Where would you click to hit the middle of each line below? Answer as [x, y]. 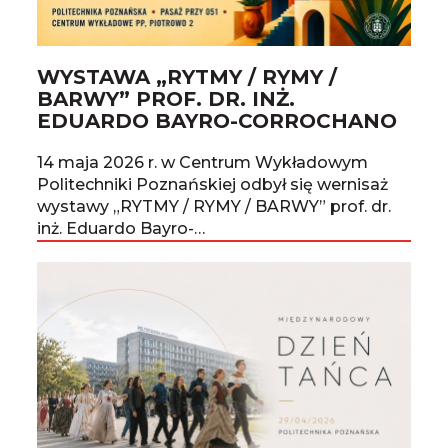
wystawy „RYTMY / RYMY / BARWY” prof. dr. [214, 207]
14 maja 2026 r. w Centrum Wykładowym [203, 163]
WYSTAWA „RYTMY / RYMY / [187, 77]
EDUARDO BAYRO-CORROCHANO [217, 121]
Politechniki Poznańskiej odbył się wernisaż [213, 185]
